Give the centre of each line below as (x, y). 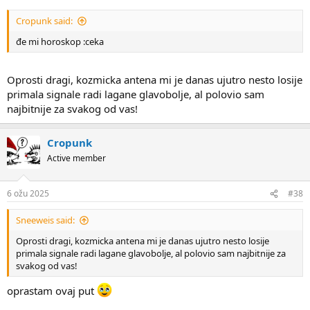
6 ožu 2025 (28, 194)
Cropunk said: (44, 21)
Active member (76, 158)
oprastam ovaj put (52, 290)
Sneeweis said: (45, 220)
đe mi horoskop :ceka (60, 42)
